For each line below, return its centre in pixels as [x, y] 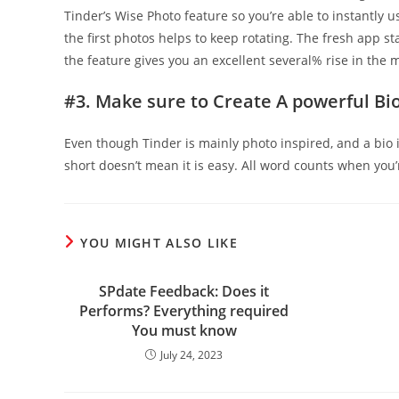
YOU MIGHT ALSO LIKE [159, 243]
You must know [184, 330]
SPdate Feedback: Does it [184, 291]
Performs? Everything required [184, 311]
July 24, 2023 [192, 355]
